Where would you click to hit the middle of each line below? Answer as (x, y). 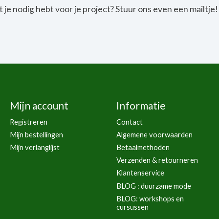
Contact (129, 122)
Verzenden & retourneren (157, 160)
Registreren (28, 122)
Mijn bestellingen (36, 134)
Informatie (141, 105)
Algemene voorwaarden (154, 134)
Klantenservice (140, 173)
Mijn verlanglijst (34, 148)
